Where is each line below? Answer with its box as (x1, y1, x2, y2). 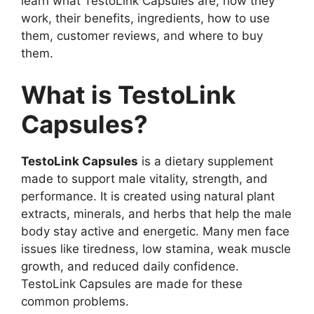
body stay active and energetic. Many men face (21, 224, 289, 238)
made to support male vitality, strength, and (21, 172, 268, 186)
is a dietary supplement (138, 154, 273, 168)
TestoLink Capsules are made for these (21, 277, 243, 291)
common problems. (21, 294, 129, 308)
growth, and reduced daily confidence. (21, 259, 239, 273)
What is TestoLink (21, 80, 235, 109)
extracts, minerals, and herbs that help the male (21, 207, 292, 221)
